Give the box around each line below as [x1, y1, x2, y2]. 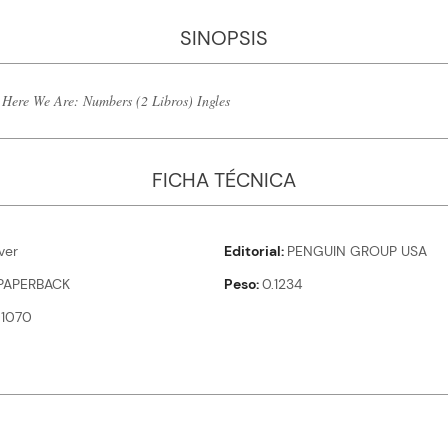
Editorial [224, 242, 281, 261]
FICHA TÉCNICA [152, 167, 296, 194]
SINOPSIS [180, 25, 268, 52]
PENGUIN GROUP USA [287, 242, 427, 261]
